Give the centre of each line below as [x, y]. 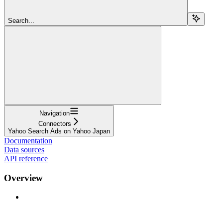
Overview [23, 178]
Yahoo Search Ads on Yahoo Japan [59, 131]
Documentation [28, 140]
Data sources [24, 149]
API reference [26, 158]
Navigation [55, 113]
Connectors [55, 123]
